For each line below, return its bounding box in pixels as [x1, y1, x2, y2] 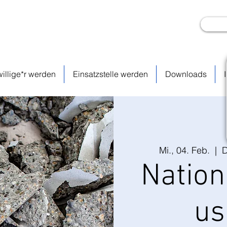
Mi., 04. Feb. [159, 144, 210, 157]
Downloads [165, 69, 207, 79]
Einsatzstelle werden [72, 69, 148, 79]
